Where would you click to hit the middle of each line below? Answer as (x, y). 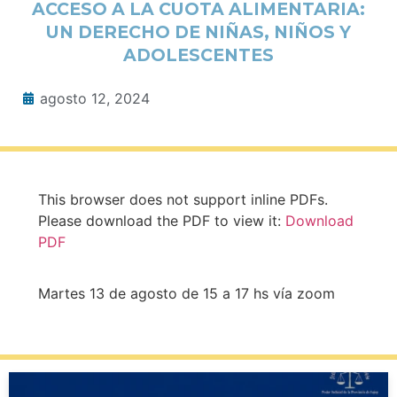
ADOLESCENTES (198, 55)
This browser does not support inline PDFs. (183, 200)
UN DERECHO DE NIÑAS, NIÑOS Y (198, 32)
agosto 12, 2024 (95, 99)
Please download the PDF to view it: (161, 221)
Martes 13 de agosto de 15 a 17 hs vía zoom (186, 294)
